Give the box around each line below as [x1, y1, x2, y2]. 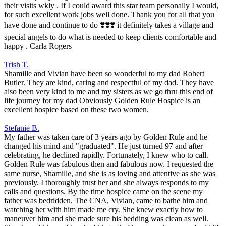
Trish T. [4, 60, 29, 69]
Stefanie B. [4, 124, 39, 133]
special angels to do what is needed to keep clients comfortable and [4, 33, 216, 42]
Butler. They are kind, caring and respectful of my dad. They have [4, 78, 214, 87]
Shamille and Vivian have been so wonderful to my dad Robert [4, 69, 204, 78]
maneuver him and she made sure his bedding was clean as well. [4, 214, 208, 223]
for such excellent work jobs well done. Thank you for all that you [4, 10, 214, 19]
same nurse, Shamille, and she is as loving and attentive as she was [4, 169, 215, 178]
